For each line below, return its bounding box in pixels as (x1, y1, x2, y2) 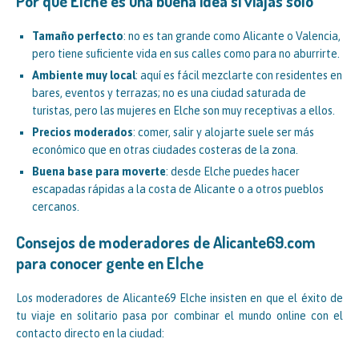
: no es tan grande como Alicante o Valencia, (123, 29, 341, 42)
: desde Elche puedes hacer (166, 164, 300, 178)
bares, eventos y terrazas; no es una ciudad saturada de (32, 86, 306, 99)
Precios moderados (32, 125, 133, 139)
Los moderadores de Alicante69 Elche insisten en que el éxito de (16, 291, 343, 305)
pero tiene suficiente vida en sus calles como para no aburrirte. (32, 46, 340, 60)
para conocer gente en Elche (16, 252, 204, 273)
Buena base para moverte (32, 164, 166, 178)
